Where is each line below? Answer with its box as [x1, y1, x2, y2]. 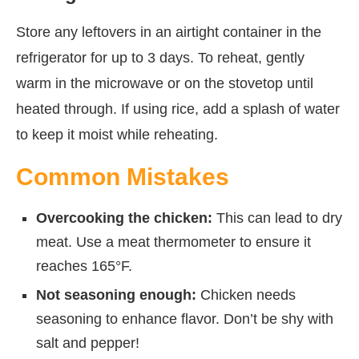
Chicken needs [196, 286, 296, 303]
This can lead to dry [212, 209, 342, 226]
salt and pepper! [36, 334, 139, 351]
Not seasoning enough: [36, 286, 196, 303]
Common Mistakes [16, 163, 229, 190]
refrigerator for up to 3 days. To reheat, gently [16, 49, 305, 66]
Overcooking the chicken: [36, 209, 212, 226]
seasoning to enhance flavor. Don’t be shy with [36, 310, 333, 327]
